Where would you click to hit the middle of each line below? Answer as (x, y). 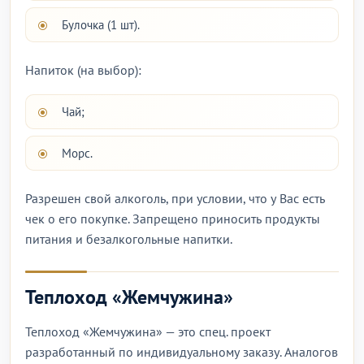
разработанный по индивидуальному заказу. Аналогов (182, 352)
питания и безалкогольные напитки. (129, 239)
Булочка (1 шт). (101, 25)
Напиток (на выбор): (83, 70)
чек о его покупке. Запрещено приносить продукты (173, 219)
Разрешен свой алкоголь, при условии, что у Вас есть (175, 198)
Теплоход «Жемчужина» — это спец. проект (148, 331)
